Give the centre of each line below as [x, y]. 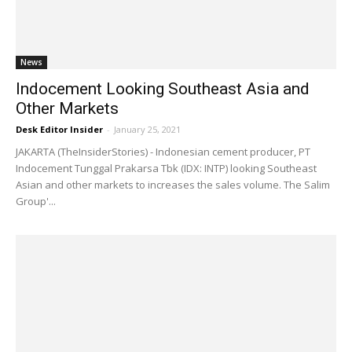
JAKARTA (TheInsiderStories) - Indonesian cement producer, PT [163, 152]
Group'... [36, 202]
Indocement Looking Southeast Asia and [163, 89]
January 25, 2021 [147, 130]
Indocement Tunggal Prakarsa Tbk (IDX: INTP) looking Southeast [166, 169]
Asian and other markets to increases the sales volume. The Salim [173, 185]
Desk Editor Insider [59, 130]
